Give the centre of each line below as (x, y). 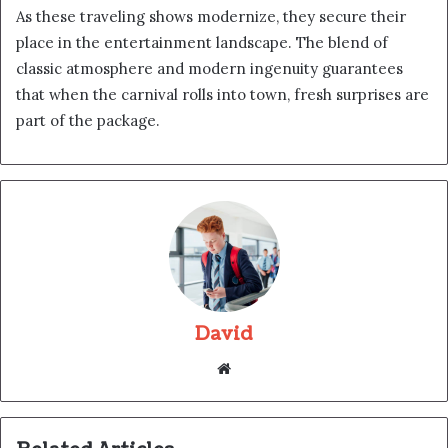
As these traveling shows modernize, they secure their (211, 17)
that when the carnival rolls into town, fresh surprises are (222, 95)
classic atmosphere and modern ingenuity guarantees (209, 69)
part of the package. (88, 121)
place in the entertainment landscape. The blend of (202, 43)
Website (264, 368)
